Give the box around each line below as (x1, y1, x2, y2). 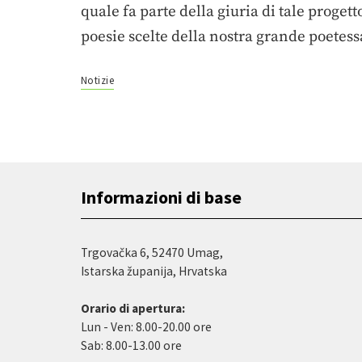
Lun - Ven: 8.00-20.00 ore (81, 318, 212, 335)
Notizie (81, 73, 115, 87)
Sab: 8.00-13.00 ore (81, 337, 182, 353)
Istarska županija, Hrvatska (81, 263, 227, 279)
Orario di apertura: (81, 300, 185, 316)
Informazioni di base (81, 185, 242, 208)
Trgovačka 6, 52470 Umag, (81, 244, 223, 260)
